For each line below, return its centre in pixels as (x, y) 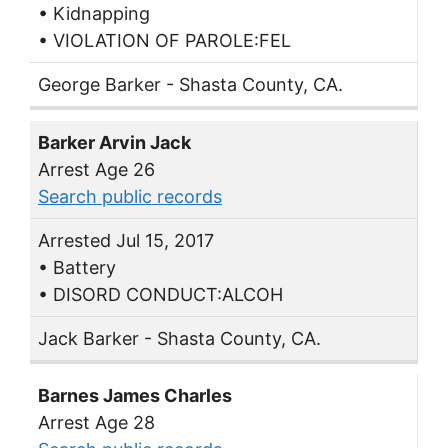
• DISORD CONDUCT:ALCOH (160, 294)
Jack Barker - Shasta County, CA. (179, 338)
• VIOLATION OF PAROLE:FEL (164, 40)
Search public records (130, 196)
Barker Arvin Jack (114, 142)
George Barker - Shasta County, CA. (190, 84)
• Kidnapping (94, 13)
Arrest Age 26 (96, 169)
